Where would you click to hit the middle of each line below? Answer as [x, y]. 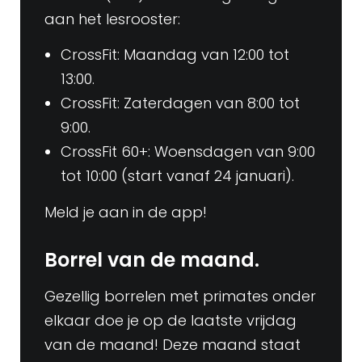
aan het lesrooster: [112, 19]
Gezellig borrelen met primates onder [180, 297]
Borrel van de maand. [152, 260]
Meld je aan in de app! [128, 213]
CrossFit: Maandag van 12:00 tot [175, 55]
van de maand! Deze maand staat [173, 345]
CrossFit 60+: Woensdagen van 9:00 [188, 152]
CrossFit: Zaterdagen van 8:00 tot [180, 103]
